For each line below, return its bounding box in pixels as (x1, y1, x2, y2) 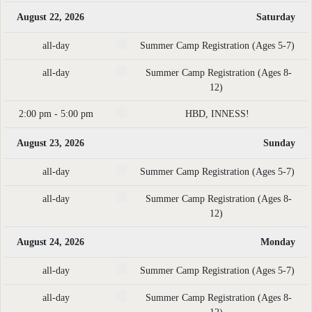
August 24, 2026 (17, 237, 84, 247)
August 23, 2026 (17, 138, 84, 148)
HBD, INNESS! (185, 109, 249, 119)
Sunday (263, 138, 295, 148)
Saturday (256, 12, 295, 22)
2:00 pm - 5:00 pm (18, 109, 93, 119)
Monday (260, 237, 295, 247)
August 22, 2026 (17, 12, 84, 22)
